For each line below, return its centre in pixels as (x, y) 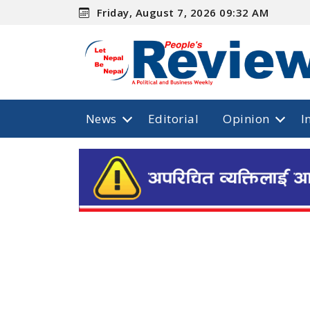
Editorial (173, 118)
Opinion (246, 118)
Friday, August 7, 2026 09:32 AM (181, 12)
